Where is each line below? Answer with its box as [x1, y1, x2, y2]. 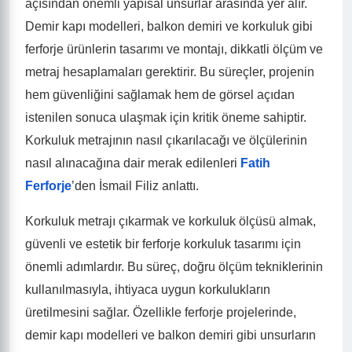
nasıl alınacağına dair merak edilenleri [25, 156, 237, 170]
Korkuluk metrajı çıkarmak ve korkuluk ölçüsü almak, [25, 214, 316, 228]
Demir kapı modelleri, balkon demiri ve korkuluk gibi [25, 20, 313, 33]
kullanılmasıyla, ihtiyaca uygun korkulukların [25, 283, 270, 296]
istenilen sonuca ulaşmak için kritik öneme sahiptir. [25, 111, 306, 124]
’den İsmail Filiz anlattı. [71, 179, 199, 192]
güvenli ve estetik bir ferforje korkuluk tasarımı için [25, 237, 301, 251]
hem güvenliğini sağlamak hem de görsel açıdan [25, 88, 295, 101]
